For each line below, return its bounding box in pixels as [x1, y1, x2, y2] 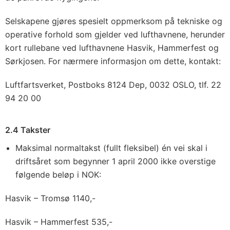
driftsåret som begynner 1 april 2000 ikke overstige [15, 156, 216, 166]
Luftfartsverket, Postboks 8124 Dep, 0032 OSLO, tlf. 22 [5, 80, 221, 90]
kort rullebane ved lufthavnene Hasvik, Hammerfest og [5, 43, 219, 53]
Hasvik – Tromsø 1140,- [5, 193, 95, 203]
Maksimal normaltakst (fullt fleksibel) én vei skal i [15, 143, 207, 153]
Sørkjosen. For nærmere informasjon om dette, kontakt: [5, 56, 221, 66]
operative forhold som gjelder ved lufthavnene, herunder [5, 29, 225, 40]
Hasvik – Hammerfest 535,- [5, 217, 112, 227]
